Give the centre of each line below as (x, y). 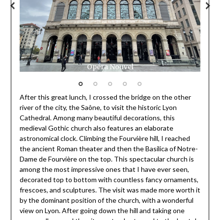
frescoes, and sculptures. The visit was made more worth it (110, 190)
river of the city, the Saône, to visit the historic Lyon (98, 107)
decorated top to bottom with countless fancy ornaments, (109, 179)
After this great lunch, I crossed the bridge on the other (105, 97)
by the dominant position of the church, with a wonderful (106, 200)
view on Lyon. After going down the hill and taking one (102, 210)
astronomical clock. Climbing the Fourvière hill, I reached (105, 138)
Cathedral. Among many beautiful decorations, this (97, 117)
